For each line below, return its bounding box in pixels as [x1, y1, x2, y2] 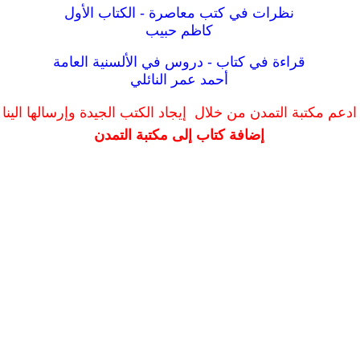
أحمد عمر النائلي [130, 72, 228, 88]
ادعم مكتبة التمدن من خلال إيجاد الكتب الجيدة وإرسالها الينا [2, 104, 357, 121]
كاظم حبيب [145, 22, 213, 39]
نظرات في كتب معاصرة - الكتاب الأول [64, 5, 294, 21]
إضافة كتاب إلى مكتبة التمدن [94, 127, 264, 143]
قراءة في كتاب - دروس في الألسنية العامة [53, 54, 305, 70]
